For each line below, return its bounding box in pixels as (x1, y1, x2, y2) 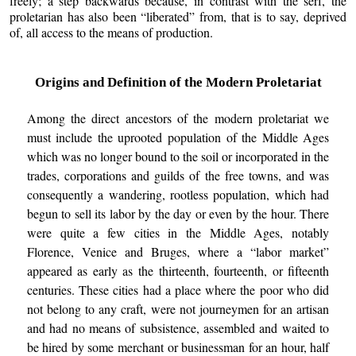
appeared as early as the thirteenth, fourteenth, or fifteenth (26, 262, 330, 280)
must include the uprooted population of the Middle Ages (26, 129, 330, 146)
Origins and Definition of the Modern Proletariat (34, 75, 322, 91)
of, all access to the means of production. (10, 24, 214, 41)
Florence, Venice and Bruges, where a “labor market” (26, 243, 330, 261)
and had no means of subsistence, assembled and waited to (26, 319, 330, 337)
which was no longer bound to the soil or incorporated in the (26, 148, 330, 165)
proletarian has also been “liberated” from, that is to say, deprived (10, 8, 346, 25)
